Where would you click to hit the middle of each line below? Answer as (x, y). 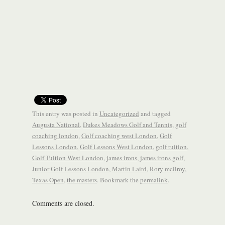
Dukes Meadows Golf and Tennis (128, 125)
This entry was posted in (66, 114)
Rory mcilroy (167, 169)
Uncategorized (119, 114)
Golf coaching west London (119, 136)
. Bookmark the (119, 180)
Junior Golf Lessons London (71, 169)
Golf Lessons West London (116, 147)
